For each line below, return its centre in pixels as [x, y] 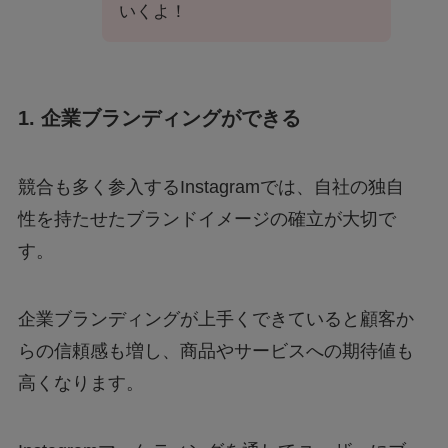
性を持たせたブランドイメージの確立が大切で [206, 219]
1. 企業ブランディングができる [159, 117]
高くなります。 [80, 383]
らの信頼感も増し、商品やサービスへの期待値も [215, 351]
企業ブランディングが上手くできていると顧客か [215, 319]
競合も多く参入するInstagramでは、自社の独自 [210, 187]
